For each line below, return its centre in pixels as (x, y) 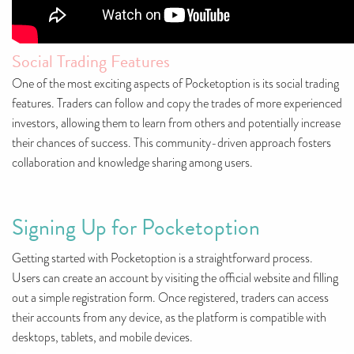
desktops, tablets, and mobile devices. (102, 337)
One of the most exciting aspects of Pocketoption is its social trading (175, 84)
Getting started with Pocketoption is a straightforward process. (162, 258)
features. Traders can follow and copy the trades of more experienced (177, 104)
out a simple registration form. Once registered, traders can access (170, 298)
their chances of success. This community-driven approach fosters (171, 143)
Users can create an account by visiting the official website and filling (175, 278)
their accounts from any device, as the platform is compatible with (169, 318)
